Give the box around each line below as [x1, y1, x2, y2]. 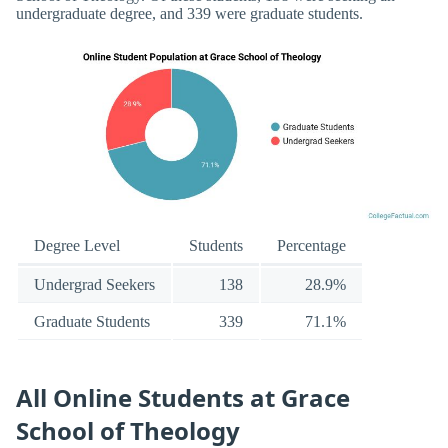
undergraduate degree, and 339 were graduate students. [16, 5, 363, 23]
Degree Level [34, 237, 120, 255]
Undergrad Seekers [34, 276, 155, 294]
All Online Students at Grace [16, 380, 350, 414]
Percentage [277, 237, 346, 255]
